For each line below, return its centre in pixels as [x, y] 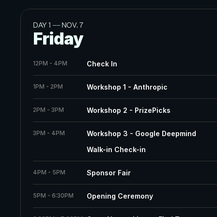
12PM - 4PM [50, 63]
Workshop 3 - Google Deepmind [141, 134]
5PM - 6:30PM [53, 196]
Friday [58, 39]
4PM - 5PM [49, 172]
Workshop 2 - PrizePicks [128, 110]
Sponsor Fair [108, 173]
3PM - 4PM [49, 133]
